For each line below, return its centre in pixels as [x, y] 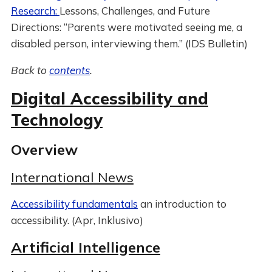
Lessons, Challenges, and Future [134, 11]
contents [69, 70]
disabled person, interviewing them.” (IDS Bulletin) [129, 43]
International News [72, 177]
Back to [30, 70]
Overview [44, 149]
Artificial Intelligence [85, 247]
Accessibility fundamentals [74, 204]
